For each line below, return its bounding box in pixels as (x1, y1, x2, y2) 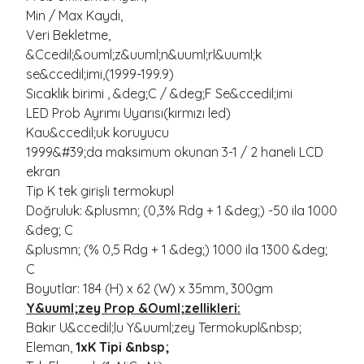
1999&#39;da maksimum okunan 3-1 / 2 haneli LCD (26, 144, 323, 161)
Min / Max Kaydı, (26, 7, 123, 24)
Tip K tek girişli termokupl (26, 183, 174, 200)
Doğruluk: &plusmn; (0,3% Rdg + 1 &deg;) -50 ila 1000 (26, 202, 337, 219)
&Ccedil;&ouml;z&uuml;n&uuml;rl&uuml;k (26, 46, 262, 63)
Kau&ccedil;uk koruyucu (26, 124, 169, 141)
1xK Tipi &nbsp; (76, 339, 169, 356)
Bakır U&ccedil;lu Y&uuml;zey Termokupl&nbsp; (26, 319, 301, 336)
